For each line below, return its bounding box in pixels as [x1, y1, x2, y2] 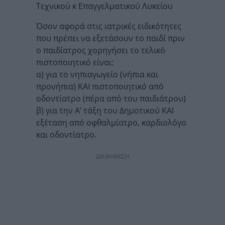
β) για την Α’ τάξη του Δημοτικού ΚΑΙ [36, 105, 174, 117]
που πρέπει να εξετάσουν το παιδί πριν [36, 33, 185, 44]
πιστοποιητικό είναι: [36, 57, 114, 68]
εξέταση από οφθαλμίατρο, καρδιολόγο [36, 117, 186, 129]
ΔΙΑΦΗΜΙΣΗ [95, 152, 130, 161]
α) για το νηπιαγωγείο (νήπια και [36, 69, 158, 80]
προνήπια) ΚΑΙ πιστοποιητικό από [36, 81, 164, 92]
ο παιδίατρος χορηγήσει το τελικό [36, 45, 165, 56]
